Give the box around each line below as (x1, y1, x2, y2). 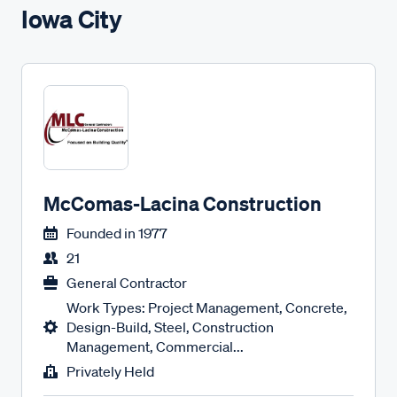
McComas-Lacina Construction (43, 191, 322, 216)
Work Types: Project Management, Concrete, (66, 299, 347, 316)
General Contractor (66, 274, 187, 292)
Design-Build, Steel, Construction (66, 318, 274, 336)
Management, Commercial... (66, 338, 244, 355)
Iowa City (21, 4, 122, 35)
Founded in (66, 224, 136, 242)
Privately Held (66, 362, 154, 380)
